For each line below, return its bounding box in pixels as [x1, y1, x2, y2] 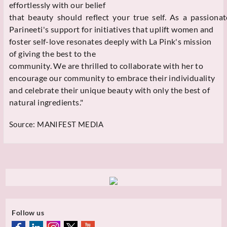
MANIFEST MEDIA [37, 119, 104, 129]
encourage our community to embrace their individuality [9, 72, 215, 83]
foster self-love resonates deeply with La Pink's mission [9, 36, 212, 46]
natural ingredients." [9, 97, 84, 107]
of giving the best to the [9, 48, 96, 58]
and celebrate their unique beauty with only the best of [9, 85, 210, 95]
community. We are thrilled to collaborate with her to [9, 60, 204, 70]
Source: [9, 119, 37, 129]
